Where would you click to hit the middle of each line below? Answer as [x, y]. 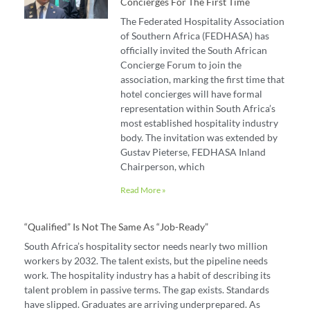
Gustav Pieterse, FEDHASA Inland [193, 152]
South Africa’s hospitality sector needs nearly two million [146, 246]
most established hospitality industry [199, 123]
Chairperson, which [162, 167]
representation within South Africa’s [198, 109]
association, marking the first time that [202, 80]
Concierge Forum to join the [181, 65]
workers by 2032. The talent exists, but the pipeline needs [146, 261]
